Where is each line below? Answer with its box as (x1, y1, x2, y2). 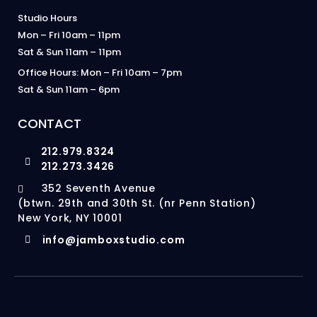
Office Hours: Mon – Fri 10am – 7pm (18, 65, 182, 79)
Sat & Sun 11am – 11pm (18, 45, 121, 59)
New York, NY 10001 (18, 210, 122, 225)
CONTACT (18, 114, 81, 132)
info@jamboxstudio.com (42, 232, 185, 247)
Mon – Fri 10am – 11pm (18, 28, 120, 42)
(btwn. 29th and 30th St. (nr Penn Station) (18, 195, 256, 210)
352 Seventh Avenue (41, 180, 156, 195)
